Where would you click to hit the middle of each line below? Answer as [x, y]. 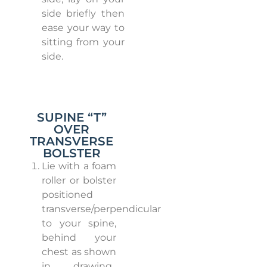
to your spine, [79, 223]
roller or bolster [79, 181]
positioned [67, 195]
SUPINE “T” [72, 118]
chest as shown [79, 252]
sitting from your [83, 42]
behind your [79, 238]
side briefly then [83, 14]
